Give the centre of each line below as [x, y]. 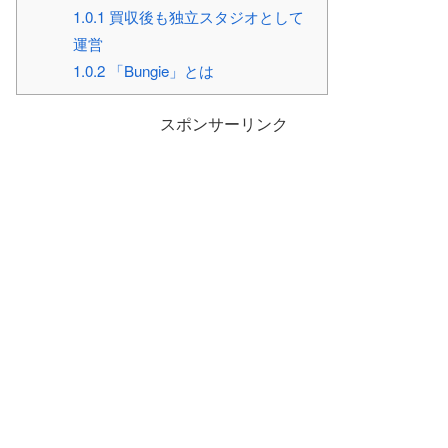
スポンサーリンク [224, 123]
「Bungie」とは [159, 70]
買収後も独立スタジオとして [204, 16]
